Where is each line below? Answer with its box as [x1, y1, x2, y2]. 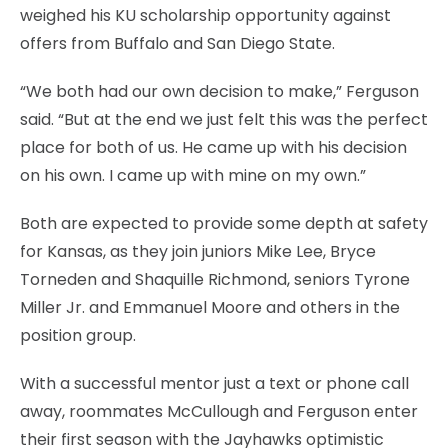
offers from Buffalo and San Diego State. [20, 31, 335, 55]
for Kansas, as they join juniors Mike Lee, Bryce [20, 239, 376, 263]
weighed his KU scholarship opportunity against [20, 3, 391, 27]
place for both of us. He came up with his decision [20, 135, 407, 159]
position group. [20, 323, 136, 347]
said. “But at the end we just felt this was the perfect [20, 107, 428, 131]
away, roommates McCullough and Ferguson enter [20, 399, 418, 423]
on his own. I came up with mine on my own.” [20, 163, 366, 187]
